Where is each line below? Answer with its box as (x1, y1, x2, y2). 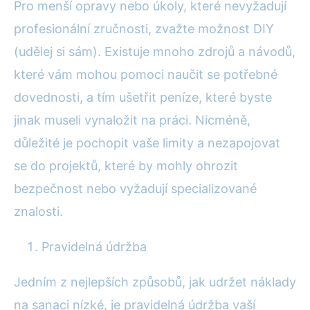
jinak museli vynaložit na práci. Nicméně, (14, 112, 250, 127)
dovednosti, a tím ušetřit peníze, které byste (14, 89, 272, 104)
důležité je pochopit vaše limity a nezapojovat (14, 135, 280, 150)
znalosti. (14, 203, 63, 219)
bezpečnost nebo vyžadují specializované (14, 181, 257, 196)
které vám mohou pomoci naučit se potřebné (14, 66, 277, 82)
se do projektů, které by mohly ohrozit (14, 158, 238, 173)
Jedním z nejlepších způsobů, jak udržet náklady (14, 274, 296, 289)
